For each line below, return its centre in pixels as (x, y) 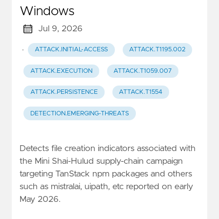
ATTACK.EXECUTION (61, 71)
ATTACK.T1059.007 (143, 71)
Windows (47, 11)
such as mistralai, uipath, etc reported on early (106, 186)
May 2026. (40, 199)
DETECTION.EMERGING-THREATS (79, 113)
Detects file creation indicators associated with (108, 148)
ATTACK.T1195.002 (157, 50)
